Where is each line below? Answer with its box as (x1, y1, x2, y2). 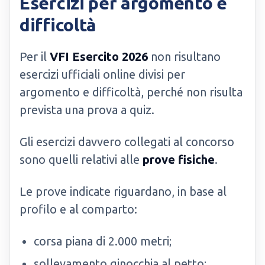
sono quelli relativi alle (20, 153, 143, 166)
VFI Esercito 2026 (50, 50, 148, 63)
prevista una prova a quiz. (20, 103, 154, 117)
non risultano (148, 50, 221, 63)
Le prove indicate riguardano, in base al (20, 185, 227, 198)
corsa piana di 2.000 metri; (34, 234, 172, 248)
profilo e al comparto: (20, 202, 137, 216)
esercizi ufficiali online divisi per (20, 67, 185, 81)
